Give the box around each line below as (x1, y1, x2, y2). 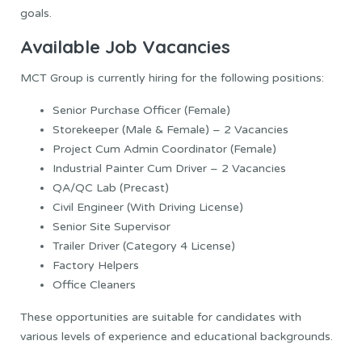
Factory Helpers (53, 259, 139, 273)
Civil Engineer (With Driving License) (53, 200, 243, 215)
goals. (20, 6, 52, 20)
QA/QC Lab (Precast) (53, 181, 169, 196)
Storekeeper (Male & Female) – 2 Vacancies (53, 123, 288, 137)
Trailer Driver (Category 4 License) (53, 239, 235, 254)
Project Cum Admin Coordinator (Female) (53, 142, 276, 157)
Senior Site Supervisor (53, 220, 170, 234)
